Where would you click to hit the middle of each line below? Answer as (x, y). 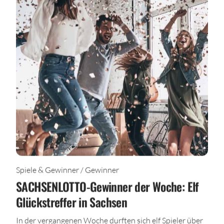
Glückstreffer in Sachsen (72, 202)
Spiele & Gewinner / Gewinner (67, 169)
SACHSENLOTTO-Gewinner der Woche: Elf (107, 186)
